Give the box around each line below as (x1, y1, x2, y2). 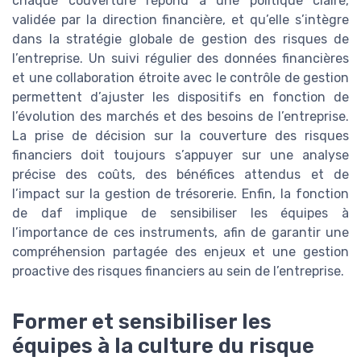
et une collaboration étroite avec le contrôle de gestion (12, 69, 349, 85)
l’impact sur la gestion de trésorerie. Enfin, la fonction (12, 185, 349, 201)
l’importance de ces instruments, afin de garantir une (12, 224, 349, 240)
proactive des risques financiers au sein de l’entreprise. (12, 263, 344, 279)
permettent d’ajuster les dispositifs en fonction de (12, 89, 349, 105)
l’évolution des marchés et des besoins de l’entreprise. (12, 108, 349, 124)
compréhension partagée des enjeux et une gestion (12, 243, 349, 259)
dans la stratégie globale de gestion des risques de (12, 31, 349, 47)
